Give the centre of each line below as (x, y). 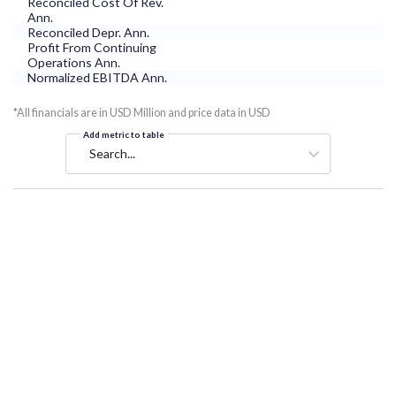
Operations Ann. (74, 63)
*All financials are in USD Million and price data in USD (142, 113)
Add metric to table (124, 135)
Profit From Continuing (92, 48)
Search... (112, 154)
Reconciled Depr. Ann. (88, 33)
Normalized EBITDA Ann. (97, 78)
